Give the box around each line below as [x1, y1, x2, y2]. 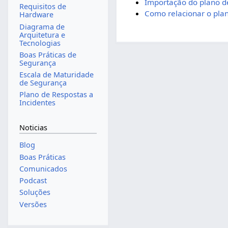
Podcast [19, 176, 47, 186]
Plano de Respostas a [19, 90, 93, 100]
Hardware [19, 10, 53, 20]
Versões [19, 199, 47, 209]
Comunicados [19, 163, 67, 174]
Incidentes [19, 98, 55, 108]
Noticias [19, 122, 47, 132]
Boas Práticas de [19, 49, 76, 60]
